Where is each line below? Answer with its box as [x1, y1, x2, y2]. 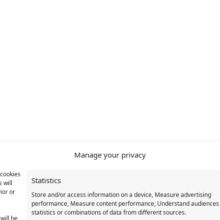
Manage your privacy [74, 150, 146, 160]
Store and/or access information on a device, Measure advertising [31, 191, 212, 199]
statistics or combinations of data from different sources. [31, 208, 187, 217]
